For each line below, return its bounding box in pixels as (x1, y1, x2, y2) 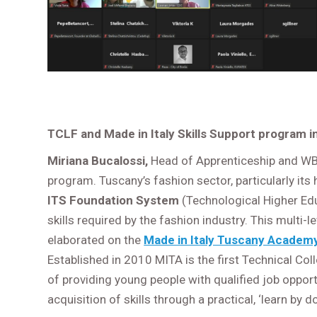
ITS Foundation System (47, 193, 180, 208)
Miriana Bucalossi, (47, 154, 151, 168)
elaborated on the (47, 233, 144, 248)
